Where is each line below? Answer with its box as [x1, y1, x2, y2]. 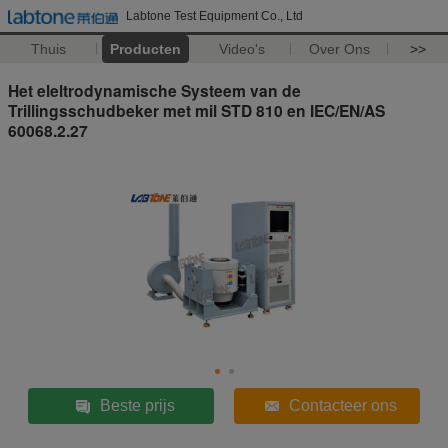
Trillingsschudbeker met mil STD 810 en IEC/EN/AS [8, 98, 385, 122]
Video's [219, 41, 266, 57]
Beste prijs [99, 396, 175, 414]
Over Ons [308, 41, 370, 57]
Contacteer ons [288, 396, 397, 414]
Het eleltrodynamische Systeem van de [8, 78, 301, 102]
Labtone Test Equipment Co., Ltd [126, 9, 303, 23]
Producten [109, 41, 181, 57]
